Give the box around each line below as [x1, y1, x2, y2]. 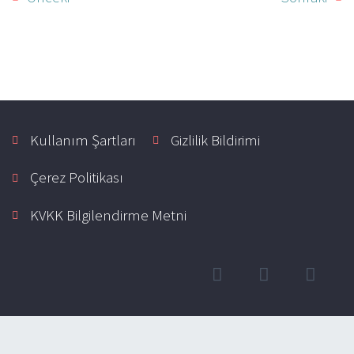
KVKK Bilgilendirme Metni [29, 205, 186, 224]
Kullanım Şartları [29, 130, 136, 149]
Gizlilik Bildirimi [170, 130, 260, 149]
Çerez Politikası [29, 168, 123, 187]
